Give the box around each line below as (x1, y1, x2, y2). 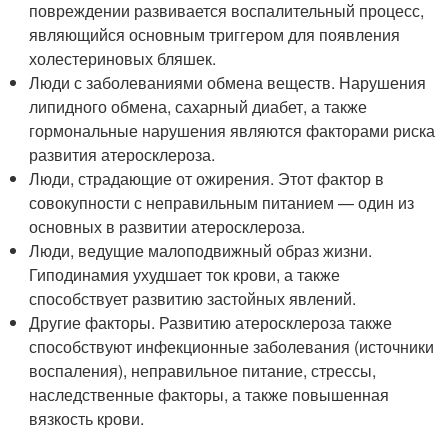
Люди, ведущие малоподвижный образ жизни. (29, 238, 373, 262)
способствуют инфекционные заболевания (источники (29, 334, 435, 358)
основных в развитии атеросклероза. (29, 214, 306, 238)
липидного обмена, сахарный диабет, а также (29, 94, 368, 118)
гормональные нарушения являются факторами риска (29, 118, 436, 142)
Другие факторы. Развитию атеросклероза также (29, 310, 393, 334)
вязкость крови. (29, 406, 145, 430)
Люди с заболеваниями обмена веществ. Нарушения (29, 70, 427, 94)
